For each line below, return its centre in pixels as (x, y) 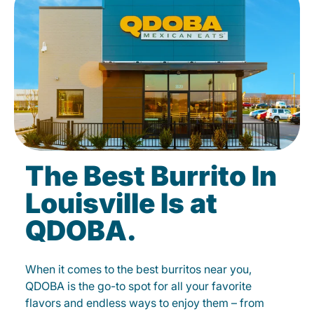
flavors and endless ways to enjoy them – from (145, 303)
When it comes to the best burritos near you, (138, 269)
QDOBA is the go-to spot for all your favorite (138, 286)
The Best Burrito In (151, 176)
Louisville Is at (121, 203)
